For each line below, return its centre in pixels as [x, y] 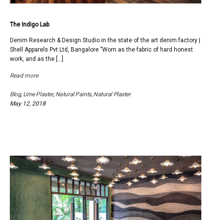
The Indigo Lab [29, 25]
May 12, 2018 [28, 104]
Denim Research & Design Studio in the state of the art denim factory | [105, 40]
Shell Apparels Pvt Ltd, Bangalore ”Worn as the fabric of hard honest [101, 50]
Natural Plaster [112, 94]
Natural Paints [73, 94]
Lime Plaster [38, 94]
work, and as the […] [37, 59]
